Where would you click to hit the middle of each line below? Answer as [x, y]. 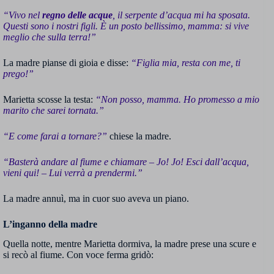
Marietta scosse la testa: [49, 99]
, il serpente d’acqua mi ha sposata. [181, 15]
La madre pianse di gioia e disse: [66, 62]
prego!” [18, 73]
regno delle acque [77, 15]
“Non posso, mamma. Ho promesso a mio [177, 99]
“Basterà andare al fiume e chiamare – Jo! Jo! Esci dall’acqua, [126, 161]
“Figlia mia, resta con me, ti [184, 62]
